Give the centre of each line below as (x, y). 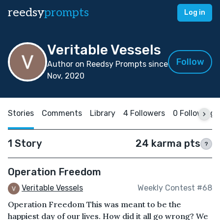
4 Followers (144, 113)
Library (103, 113)
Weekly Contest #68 (175, 188)
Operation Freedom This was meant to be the (95, 204)
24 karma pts (168, 143)
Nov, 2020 (66, 76)
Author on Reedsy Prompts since (108, 64)
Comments (62, 113)
